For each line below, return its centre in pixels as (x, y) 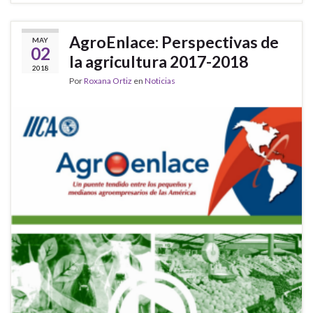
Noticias (160, 80)
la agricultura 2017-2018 (159, 61)
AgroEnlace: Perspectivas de (174, 42)
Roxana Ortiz (108, 80)
